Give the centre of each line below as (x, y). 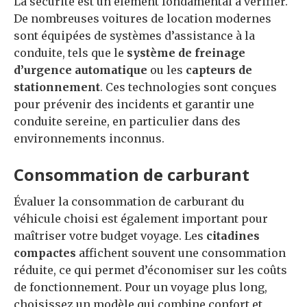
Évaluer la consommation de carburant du (129, 201)
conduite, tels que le (70, 52)
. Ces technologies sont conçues (188, 87)
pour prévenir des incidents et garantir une (134, 104)
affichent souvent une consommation (181, 253)
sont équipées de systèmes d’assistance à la (134, 35)
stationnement (57, 87)
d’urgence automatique (81, 70)
